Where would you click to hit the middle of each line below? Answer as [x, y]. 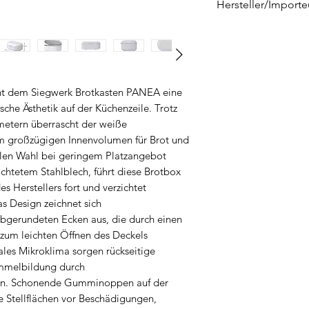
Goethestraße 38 [257, 47]
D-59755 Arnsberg [260, 63]
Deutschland [248, 80]
